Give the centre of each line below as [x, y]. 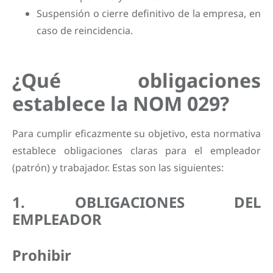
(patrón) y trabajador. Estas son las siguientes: [118, 167]
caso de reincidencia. [85, 30]
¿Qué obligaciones [136, 80]
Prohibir [42, 255]
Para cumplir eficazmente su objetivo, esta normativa [136, 133]
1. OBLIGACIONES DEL [136, 202]
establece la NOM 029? [121, 103]
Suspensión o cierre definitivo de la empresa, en [149, 13]
